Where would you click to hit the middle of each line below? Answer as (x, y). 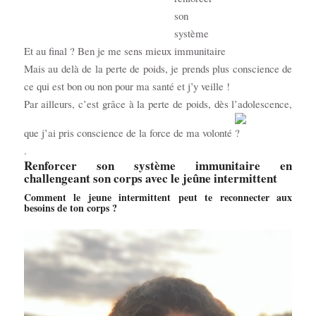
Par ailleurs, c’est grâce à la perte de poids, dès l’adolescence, (158, 104)
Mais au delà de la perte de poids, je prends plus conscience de (158, 69)
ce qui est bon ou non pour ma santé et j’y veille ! (127, 86)
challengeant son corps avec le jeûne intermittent (150, 178)
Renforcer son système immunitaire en (158, 166)
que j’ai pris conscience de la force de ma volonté (129, 133)
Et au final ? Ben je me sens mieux (99, 51)
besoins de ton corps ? (70, 208)
